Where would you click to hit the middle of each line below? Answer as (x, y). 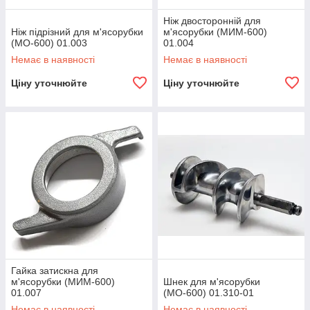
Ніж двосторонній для (212, 21)
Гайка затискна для (55, 271)
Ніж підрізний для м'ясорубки (77, 32)
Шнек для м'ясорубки (212, 282)
